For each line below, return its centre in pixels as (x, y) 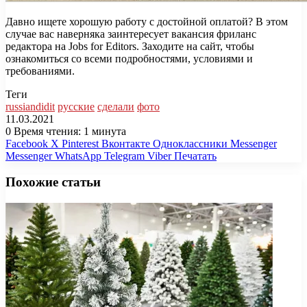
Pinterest (80, 143)
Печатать (195, 156)
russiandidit (30, 106)
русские (76, 106)
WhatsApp (78, 156)
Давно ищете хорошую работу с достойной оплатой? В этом (147, 21)
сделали (116, 106)
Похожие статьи (53, 182)
